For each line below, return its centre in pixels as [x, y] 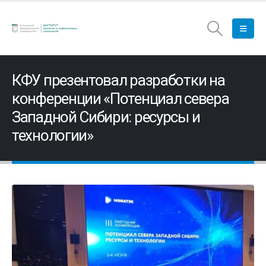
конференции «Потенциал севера [121, 99]
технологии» [53, 135]
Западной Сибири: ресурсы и [106, 117]
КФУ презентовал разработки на [118, 80]
